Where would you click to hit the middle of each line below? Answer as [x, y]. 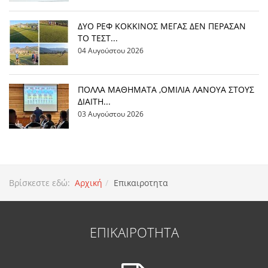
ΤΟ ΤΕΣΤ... [98, 38]
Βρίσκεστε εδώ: [42, 183]
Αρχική [89, 183]
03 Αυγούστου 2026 [111, 114]
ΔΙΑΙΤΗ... [94, 102]
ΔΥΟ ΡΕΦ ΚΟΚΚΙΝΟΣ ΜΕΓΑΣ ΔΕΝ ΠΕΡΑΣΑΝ [162, 26]
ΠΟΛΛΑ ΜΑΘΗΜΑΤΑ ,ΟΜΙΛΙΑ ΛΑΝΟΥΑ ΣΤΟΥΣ [166, 90]
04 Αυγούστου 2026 [111, 51]
